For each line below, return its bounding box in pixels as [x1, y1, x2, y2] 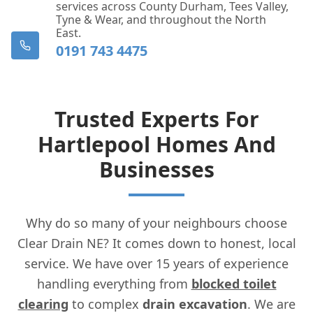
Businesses [99, 154, 214, 184]
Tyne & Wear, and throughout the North [56, 11, 266, 27]
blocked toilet [191, 275, 277, 292]
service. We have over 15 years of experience [24, 254, 289, 272]
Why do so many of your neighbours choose [26, 214, 287, 231]
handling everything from [36, 275, 191, 292]
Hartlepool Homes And [37, 129, 276, 159]
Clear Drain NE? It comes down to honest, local [17, 234, 296, 252]
